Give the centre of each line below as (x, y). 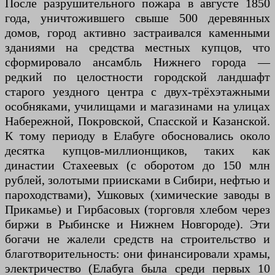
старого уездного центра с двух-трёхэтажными (137, 91)
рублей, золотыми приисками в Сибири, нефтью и (137, 180)
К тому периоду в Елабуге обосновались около (137, 136)
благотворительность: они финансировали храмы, (137, 254)
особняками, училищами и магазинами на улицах (137, 106)
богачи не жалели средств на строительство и (137, 239)
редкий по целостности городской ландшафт (137, 77)
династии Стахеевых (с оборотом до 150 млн (137, 165)
